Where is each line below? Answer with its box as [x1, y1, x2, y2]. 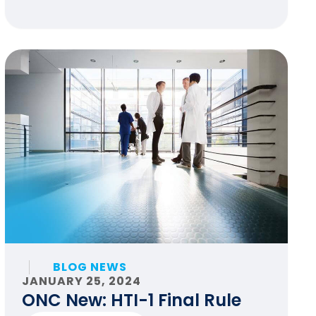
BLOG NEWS [52, 259, 127, 275]
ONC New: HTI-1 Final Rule [21, 288, 241, 312]
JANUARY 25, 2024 [21, 273, 141, 289]
